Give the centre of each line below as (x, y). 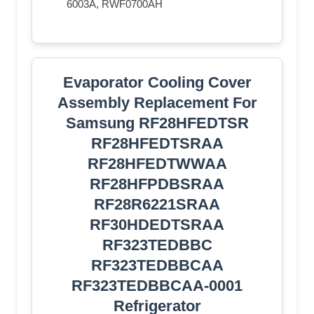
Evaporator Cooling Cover (157, 83)
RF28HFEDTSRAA (157, 144)
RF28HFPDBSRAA (157, 184)
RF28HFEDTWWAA (157, 164)
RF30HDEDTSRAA (157, 225)
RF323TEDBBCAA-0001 (157, 286)
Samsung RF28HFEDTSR (157, 123)
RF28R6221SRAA (157, 205)
